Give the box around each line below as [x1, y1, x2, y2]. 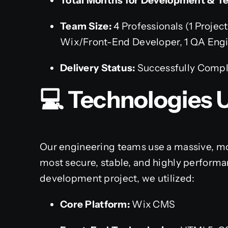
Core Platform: [60, 198, 130, 210]
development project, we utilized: [40, 172, 195, 184]
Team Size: [60, 20, 111, 33]
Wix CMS [130, 198, 176, 210]
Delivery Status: [60, 62, 135, 74]
